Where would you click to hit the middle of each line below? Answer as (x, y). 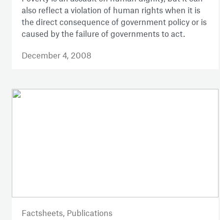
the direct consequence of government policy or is (114, 22)
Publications (90, 212)
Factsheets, (44, 212)
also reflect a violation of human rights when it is (111, 10)
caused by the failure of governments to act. (103, 34)
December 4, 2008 (56, 55)
